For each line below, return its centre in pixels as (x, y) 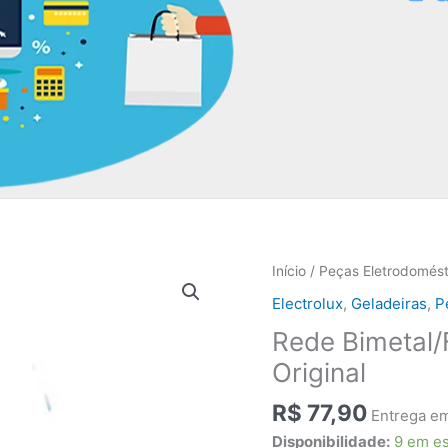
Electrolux (307, 304)
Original (319, 373)
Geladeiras (389, 304)
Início (289, 270)
